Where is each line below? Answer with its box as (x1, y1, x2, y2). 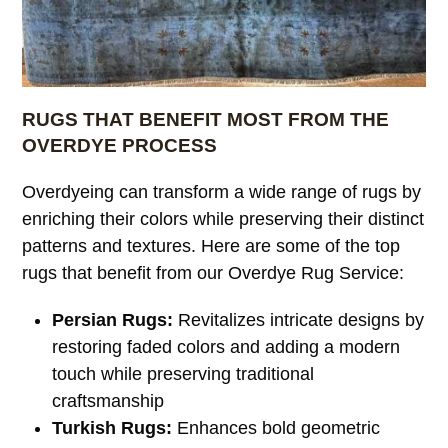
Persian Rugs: (52, 309, 174, 330)
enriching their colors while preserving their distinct (22, 208, 425, 229)
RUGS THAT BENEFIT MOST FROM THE (22, 108, 390, 130)
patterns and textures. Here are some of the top (22, 235, 401, 256)
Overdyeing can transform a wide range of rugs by (22, 181, 422, 202)
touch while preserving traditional (52, 363, 315, 384)
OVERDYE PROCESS (22, 134, 218, 156)
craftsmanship (52, 390, 165, 411)
